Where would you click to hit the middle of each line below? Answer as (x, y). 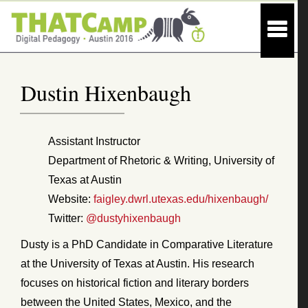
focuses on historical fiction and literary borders (135, 283)
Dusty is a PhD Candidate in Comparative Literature (147, 244)
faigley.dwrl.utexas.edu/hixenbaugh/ (181, 199)
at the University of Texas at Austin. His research (137, 263)
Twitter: (67, 218)
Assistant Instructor (94, 141)
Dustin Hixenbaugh (106, 92)
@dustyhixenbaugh (133, 218)
